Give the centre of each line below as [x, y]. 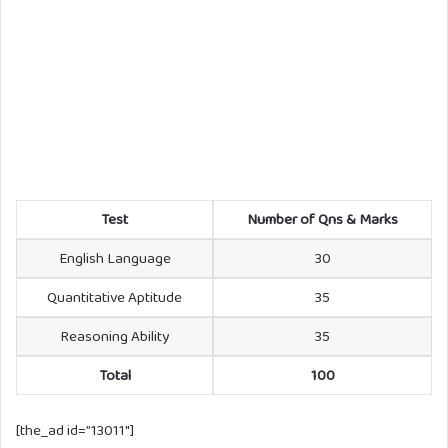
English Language [114, 258]
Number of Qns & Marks [322, 219]
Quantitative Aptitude [114, 297]
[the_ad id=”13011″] [75, 429]
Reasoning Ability [114, 336]
